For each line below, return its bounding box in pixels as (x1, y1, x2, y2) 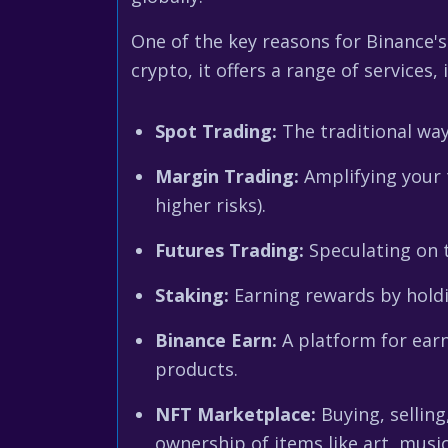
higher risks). (155, 193, 266, 217)
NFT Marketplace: (155, 402, 316, 426)
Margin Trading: (155, 164, 299, 188)
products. (155, 357, 238, 381)
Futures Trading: (155, 238, 304, 262)
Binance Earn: (155, 328, 277, 352)
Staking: (155, 283, 229, 307)
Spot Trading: (155, 119, 277, 143)
